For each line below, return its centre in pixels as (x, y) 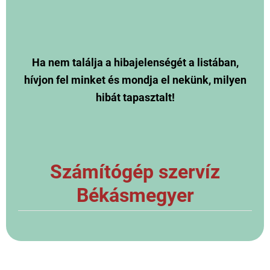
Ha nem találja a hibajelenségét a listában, (135, 63)
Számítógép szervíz (135, 172)
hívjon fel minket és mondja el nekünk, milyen (135, 80)
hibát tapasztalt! (135, 98)
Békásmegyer (135, 196)
